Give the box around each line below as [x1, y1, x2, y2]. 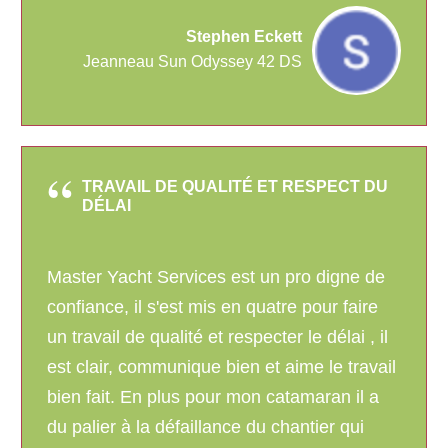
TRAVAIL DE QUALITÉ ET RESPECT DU [82, 178, 388, 196]
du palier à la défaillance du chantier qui [47, 417, 364, 438]
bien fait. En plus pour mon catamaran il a [47, 387, 379, 408]
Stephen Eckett [186, 28, 302, 46]
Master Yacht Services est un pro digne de [47, 267, 385, 288]
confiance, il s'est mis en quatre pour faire [47, 297, 378, 318]
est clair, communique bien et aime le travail [47, 357, 396, 378]
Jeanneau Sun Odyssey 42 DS [83, 53, 302, 71]
